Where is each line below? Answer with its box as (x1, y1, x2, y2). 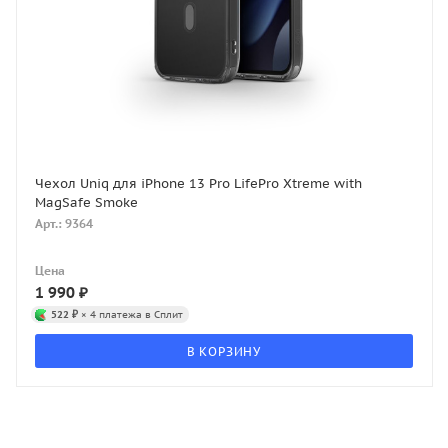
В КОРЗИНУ (186, 344, 262, 360)
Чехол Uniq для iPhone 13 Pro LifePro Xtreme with (35, 175, 362, 193)
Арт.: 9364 (35, 216, 93, 232)
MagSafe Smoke (35, 194, 138, 212)
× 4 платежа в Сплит (78, 307, 183, 322)
